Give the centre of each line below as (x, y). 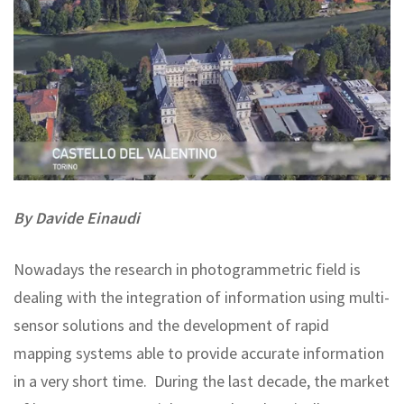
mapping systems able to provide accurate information (199, 353)
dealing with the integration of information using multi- (202, 297)
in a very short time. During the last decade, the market (202, 381)
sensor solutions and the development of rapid (171, 325)
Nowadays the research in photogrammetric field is (187, 269)
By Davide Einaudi (77, 217)
